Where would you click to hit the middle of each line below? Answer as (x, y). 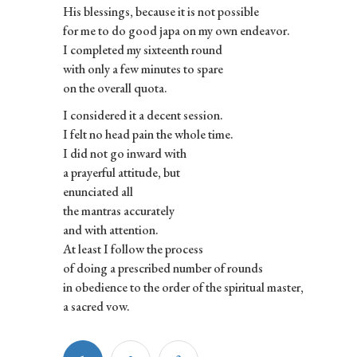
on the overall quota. (115, 88)
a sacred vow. (96, 306)
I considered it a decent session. (143, 115)
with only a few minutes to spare (143, 69)
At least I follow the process (133, 249)
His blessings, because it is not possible (161, 11)
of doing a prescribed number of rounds (163, 268)
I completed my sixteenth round (142, 49)
